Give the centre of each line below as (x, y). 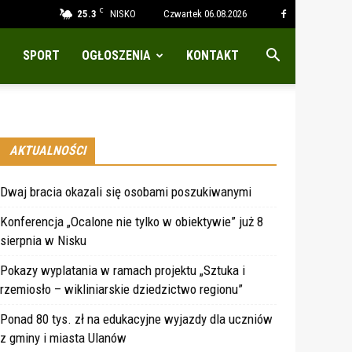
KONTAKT (213, 55)
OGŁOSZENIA (116, 55)
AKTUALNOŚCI (48, 151)
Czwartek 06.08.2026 (205, 14)
